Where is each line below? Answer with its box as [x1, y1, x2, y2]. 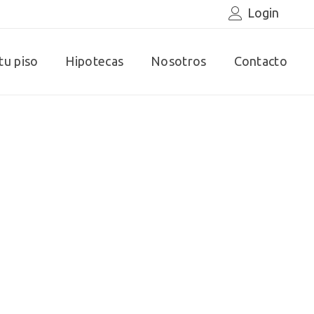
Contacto [233, 54, 287, 68]
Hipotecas [65, 54, 124, 68]
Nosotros [151, 54, 207, 68]
